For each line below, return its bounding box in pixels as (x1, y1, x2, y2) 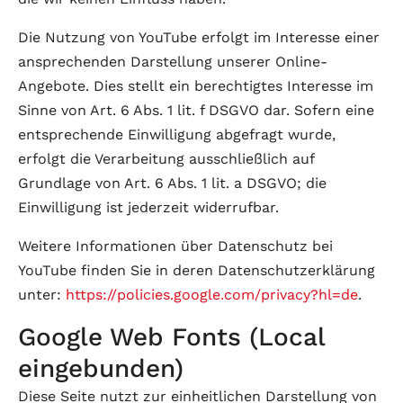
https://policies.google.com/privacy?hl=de (66, 286, 358, 303)
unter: (18, 286, 66, 303)
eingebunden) (18, 354, 184, 383)
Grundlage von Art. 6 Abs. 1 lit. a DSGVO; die (18, 175, 327, 192)
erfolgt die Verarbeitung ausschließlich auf (18, 150, 314, 167)
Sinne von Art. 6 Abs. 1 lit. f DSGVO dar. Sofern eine (18, 102, 374, 119)
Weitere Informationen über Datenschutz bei (18, 237, 333, 255)
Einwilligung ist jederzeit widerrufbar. (18, 199, 279, 216)
